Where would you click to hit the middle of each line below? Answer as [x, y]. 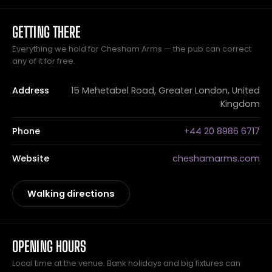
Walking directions [71, 194]
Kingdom [240, 104]
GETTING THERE [47, 32]
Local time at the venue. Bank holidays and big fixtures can [126, 263]
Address [31, 90]
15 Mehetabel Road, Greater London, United [165, 90]
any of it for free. [44, 61]
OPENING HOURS [49, 246]
